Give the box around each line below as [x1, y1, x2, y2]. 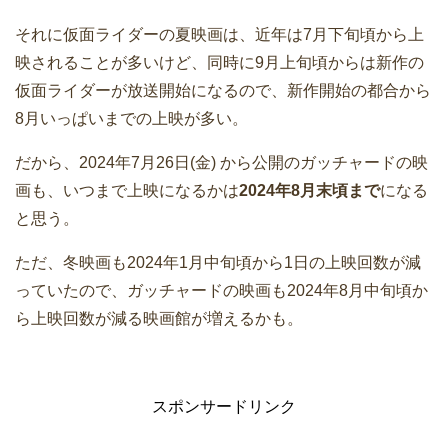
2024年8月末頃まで [239, 182, 380, 200]
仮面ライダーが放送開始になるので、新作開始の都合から [15, 82, 431, 100]
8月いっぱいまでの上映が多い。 [15, 110, 248, 128]
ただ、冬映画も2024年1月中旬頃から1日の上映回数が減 [15, 254, 421, 272]
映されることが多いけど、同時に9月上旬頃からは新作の [15, 54, 424, 72]
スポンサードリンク [152, 398, 296, 416]
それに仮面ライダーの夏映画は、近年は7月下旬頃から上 [15, 26, 424, 44]
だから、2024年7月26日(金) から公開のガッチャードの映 [15, 154, 428, 172]
